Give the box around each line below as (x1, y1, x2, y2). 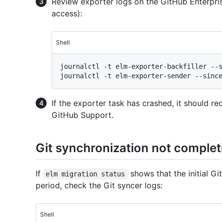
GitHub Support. (52, 110, 113, 120)
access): (52, 8, 82, 18)
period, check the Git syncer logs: (36, 180, 163, 191)
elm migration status (46, 170, 125, 178)
